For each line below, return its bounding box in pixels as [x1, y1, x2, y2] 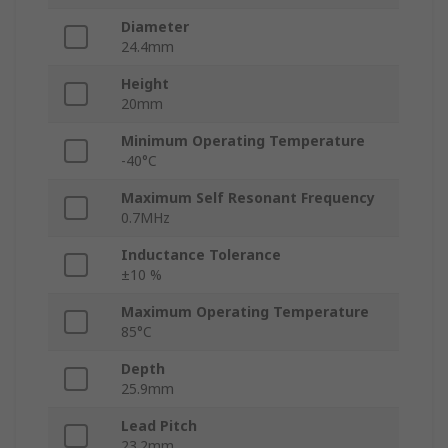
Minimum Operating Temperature [121, 131, 365, 151]
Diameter [121, 17, 189, 37]
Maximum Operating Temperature [121, 302, 369, 322]
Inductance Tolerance [121, 245, 281, 265]
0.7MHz [121, 208, 170, 228]
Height [121, 74, 169, 94]
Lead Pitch [121, 416, 197, 436]
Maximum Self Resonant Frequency [121, 188, 375, 208]
